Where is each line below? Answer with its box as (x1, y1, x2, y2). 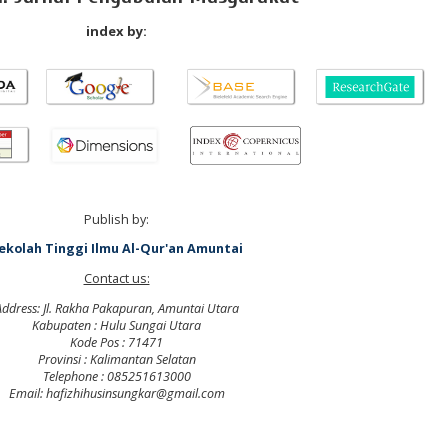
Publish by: (84, 210, 149, 228)
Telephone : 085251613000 (42, 367, 191, 385)
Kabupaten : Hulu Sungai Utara (32, 316, 201, 334)
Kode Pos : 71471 (70, 333, 163, 351)
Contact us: (83, 270, 150, 288)
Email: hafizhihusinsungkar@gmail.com (8, 384, 225, 402)
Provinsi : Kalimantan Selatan (37, 350, 196, 368)
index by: (86, 22, 147, 41)
